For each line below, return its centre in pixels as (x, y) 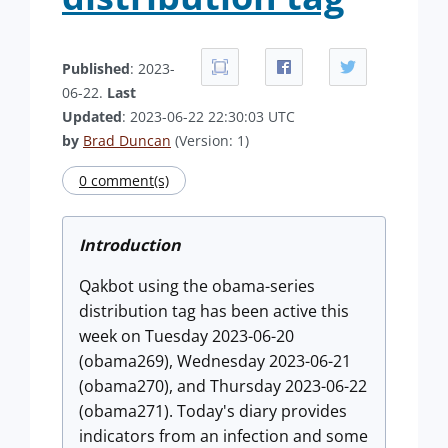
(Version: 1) (210, 140)
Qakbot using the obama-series (197, 286)
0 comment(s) (124, 180)
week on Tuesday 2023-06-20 (186, 336)
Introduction (130, 245)
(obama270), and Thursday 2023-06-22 (223, 386)
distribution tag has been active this (214, 311)
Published (96, 68)
